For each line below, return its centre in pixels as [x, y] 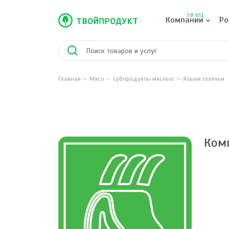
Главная [70, 79]
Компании [185, 20]
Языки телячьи [204, 79]
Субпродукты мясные [144, 79]
